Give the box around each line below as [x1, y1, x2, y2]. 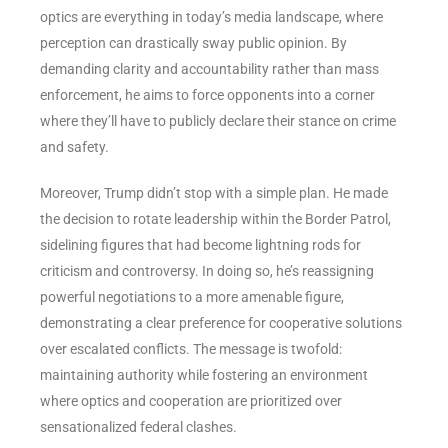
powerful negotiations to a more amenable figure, [40, 288, 344, 305]
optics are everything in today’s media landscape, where [40, 8, 383, 25]
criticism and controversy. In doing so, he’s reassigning [40, 262, 374, 279]
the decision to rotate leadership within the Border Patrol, [40, 210, 391, 227]
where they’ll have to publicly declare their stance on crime [40, 112, 396, 129]
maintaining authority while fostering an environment [40, 366, 368, 383]
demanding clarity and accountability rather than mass [40, 60, 379, 77]
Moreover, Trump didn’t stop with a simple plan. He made [40, 184, 388, 201]
